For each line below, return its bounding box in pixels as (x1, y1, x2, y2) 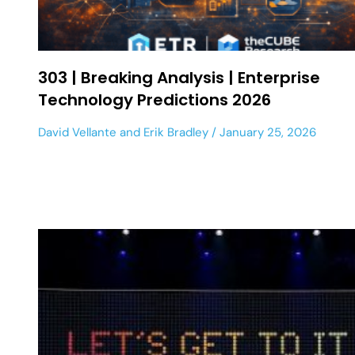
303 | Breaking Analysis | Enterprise (38, 66, 320, 89)
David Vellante (38, 124, 116, 140)
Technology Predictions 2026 (38, 88, 271, 111)
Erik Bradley (143, 124, 208, 140)
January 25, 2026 (216, 124, 316, 140)
